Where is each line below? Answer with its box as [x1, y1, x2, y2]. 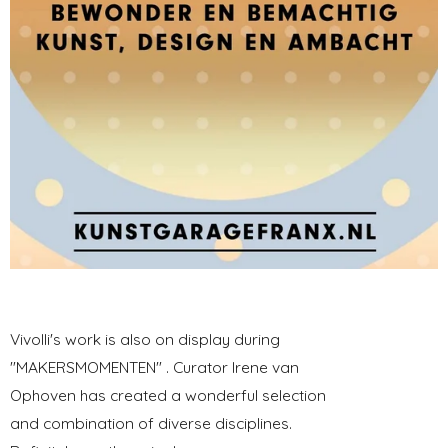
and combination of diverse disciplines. [10, 412, 292, 433]
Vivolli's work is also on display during [10, 328, 280, 349]
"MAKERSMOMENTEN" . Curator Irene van [10, 356, 299, 377]
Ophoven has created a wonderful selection [10, 384, 326, 405]
